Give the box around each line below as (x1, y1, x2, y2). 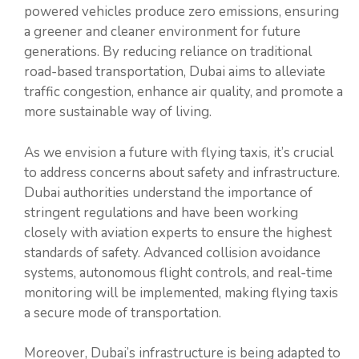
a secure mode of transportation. (24, 303, 221, 322)
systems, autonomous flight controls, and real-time (24, 263, 333, 282)
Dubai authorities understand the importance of (24, 183, 313, 202)
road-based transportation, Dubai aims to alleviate (24, 63, 325, 82)
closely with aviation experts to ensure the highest (24, 223, 332, 242)
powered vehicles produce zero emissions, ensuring (24, 2, 339, 22)
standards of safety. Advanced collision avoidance (24, 243, 321, 262)
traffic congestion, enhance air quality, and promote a (24, 83, 343, 102)
